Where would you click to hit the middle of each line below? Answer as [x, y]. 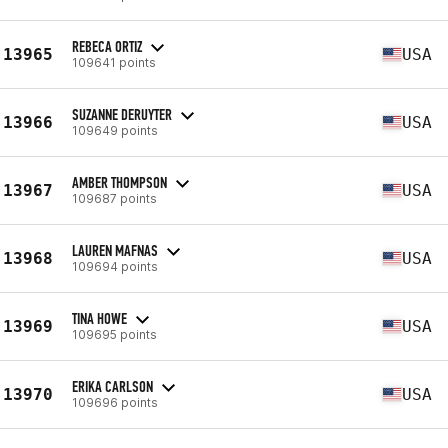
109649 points [115, 130]
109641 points [114, 62]
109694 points [115, 266]
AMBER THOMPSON [119, 182]
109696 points [115, 402]
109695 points [114, 334]
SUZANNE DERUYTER [122, 114]
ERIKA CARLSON [112, 386]
